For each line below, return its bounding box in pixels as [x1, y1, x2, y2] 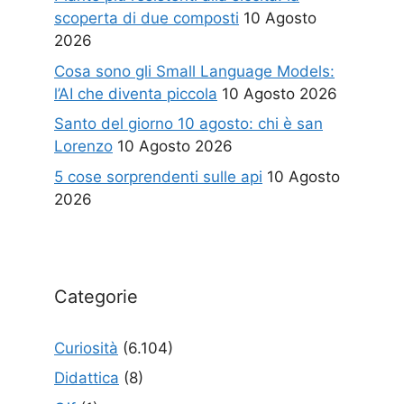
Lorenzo [54, 137, 113, 156]
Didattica [54, 369, 119, 388]
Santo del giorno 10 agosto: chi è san [54, 115, 323, 133]
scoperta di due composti [54, 9, 239, 28]
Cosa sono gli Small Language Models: [54, 61, 335, 80]
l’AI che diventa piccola [54, 84, 217, 103]
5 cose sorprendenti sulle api [54, 167, 262, 186]
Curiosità [54, 338, 118, 357]
